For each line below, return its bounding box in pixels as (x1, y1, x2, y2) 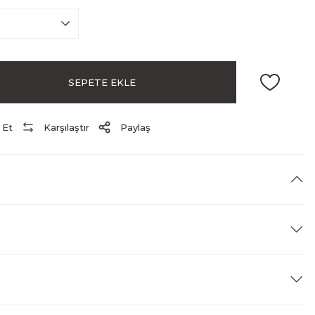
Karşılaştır (44, 121, 89, 133)
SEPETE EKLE (68, 76, 136, 88)
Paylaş (120, 121, 150, 133)
